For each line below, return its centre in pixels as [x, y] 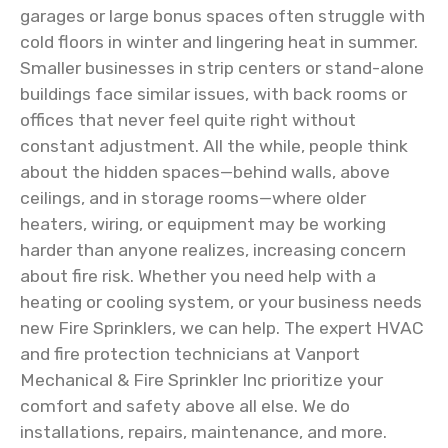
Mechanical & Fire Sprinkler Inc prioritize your [201, 380]
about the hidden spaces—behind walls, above [205, 172]
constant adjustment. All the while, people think [214, 146]
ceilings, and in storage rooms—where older [193, 198]
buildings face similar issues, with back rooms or [213, 94]
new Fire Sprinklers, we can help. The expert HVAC [222, 328]
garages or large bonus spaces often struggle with [222, 16]
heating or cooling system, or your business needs [221, 302]
